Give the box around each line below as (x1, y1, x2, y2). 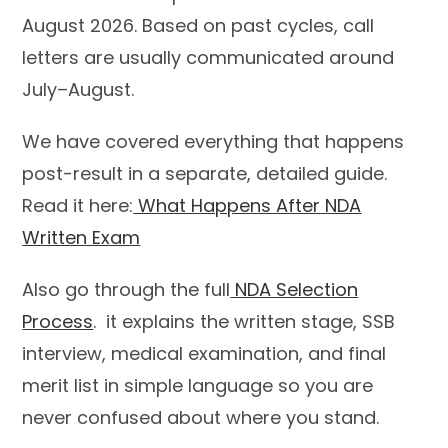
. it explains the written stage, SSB (93, 308, 396, 334)
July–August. (22, 76, 135, 102)
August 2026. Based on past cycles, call (22, 12, 375, 38)
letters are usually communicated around (22, 44, 395, 70)
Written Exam (22, 224, 141, 250)
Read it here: (22, 192, 134, 218)
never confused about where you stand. (22, 404, 380, 430)
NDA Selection (230, 276, 359, 302)
